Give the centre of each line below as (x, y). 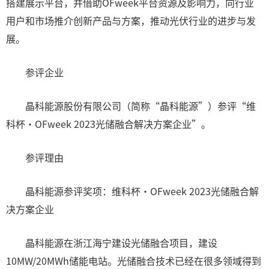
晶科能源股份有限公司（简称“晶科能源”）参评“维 (141, 106)
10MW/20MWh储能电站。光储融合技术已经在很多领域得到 (134, 261)
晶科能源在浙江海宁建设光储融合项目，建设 (112, 243)
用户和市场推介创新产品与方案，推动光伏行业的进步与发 (131, 20)
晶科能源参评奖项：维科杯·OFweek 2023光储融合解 (142, 191)
